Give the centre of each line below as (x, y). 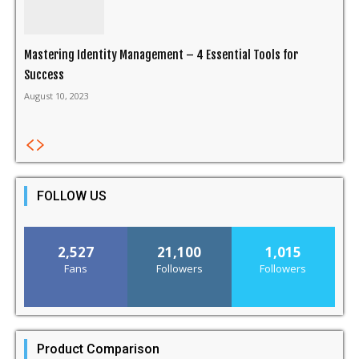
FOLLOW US (72, 196)
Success (44, 75)
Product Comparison (98, 349)
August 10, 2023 (56, 95)
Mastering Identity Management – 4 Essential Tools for (161, 54)
